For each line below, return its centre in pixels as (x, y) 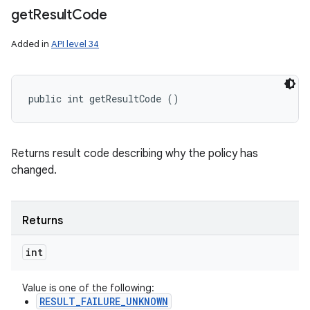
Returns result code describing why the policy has (135, 154)
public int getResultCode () (104, 99)
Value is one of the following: (88, 288)
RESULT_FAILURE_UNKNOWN (104, 301)
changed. (34, 170)
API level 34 (75, 44)
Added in (31, 44)
